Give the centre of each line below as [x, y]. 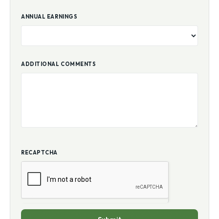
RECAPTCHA [39, 153]
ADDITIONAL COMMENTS [59, 64]
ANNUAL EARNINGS [49, 17]
